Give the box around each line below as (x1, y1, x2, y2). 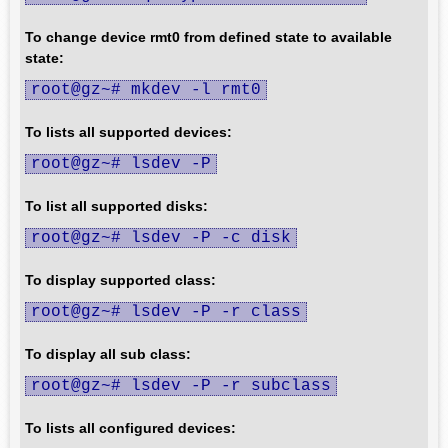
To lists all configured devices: (25, 420, 236, 436)
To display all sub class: (25, 346, 191, 362)
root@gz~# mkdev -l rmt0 (31, 81, 261, 99)
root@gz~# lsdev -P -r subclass (31, 377, 331, 395)
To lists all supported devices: (25, 124, 232, 140)
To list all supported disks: (25, 198, 208, 214)
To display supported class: (25, 272, 216, 288)
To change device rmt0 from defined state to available (25, 29, 392, 45)
